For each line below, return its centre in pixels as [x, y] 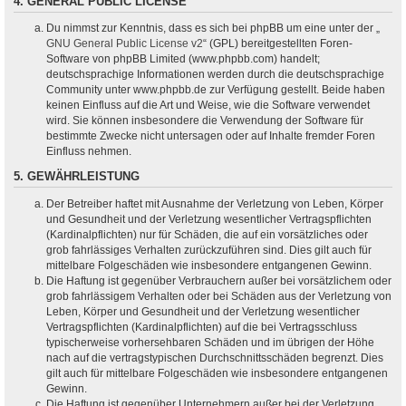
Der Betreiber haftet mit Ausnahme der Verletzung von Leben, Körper [215, 203]
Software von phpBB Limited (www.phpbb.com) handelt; [183, 59]
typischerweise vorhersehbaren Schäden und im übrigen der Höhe [210, 342]
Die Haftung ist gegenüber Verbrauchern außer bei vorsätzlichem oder [219, 280]
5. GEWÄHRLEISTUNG [77, 176]
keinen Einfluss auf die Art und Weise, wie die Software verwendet [208, 106]
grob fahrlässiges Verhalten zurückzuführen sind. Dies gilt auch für [209, 250]
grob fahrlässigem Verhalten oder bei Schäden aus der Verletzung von [219, 296]
